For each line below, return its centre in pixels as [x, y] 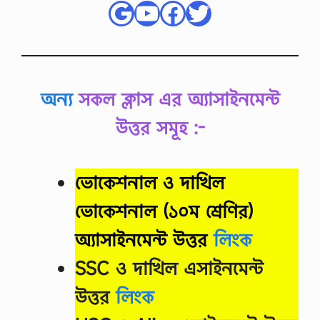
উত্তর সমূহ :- [160, 127]
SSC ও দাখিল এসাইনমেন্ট [169, 269]
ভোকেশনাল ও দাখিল [150, 183]
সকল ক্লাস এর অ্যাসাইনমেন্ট [176, 99]
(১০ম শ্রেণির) [208, 211]
